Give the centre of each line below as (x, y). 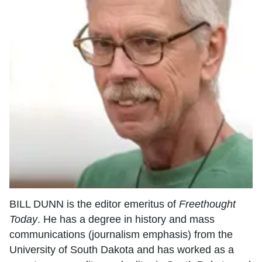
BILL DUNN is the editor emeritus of (94, 204)
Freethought (207, 204)
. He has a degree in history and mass (126, 219)
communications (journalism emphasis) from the (121, 234)
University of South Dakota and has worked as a (122, 249)
